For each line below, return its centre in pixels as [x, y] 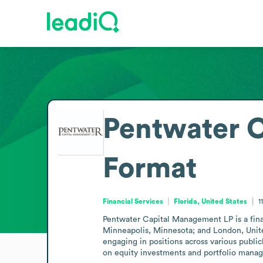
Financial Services [133, 201]
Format [149, 168]
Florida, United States [211, 201]
